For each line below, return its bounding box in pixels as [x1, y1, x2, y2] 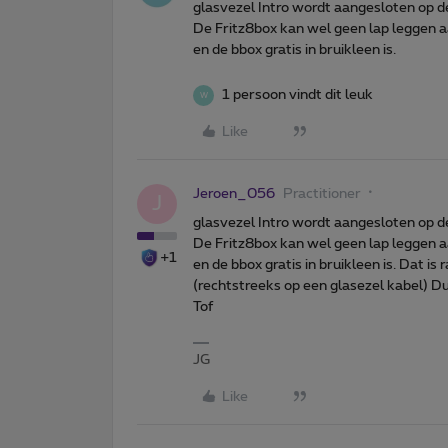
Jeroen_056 [193, 187, 275, 202]
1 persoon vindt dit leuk [222, 88, 373, 103]
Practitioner [283, 187, 361, 202]
